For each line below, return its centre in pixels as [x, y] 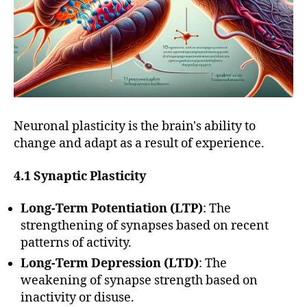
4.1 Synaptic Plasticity [80, 176]
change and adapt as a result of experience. [139, 144]
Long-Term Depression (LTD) [110, 264]
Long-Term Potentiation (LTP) [112, 209]
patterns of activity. [76, 243]
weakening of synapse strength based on [139, 281]
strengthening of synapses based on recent [145, 226]
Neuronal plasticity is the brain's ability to [135, 127]
